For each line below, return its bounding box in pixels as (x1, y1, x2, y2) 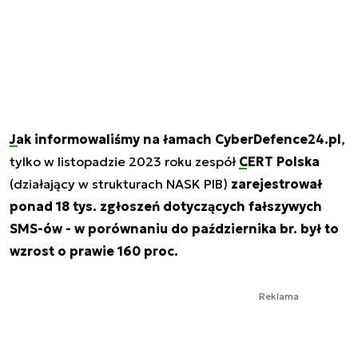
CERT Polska (239, 153, 320, 169)
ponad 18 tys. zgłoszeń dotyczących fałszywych (10, 197, 322, 214)
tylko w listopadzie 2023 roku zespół (10, 153, 239, 169)
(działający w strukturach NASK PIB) (10, 175, 231, 192)
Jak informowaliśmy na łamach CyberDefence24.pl (10, 130, 341, 147)
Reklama (259, 289, 299, 302)
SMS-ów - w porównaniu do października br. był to (10, 220, 339, 237)
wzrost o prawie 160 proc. (10, 242, 178, 259)
